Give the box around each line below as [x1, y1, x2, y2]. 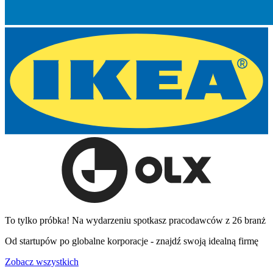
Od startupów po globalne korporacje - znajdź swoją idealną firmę [5, 235, 258, 246]
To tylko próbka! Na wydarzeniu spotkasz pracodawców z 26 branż [5, 214, 266, 225]
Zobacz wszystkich [5, 256, 79, 267]
